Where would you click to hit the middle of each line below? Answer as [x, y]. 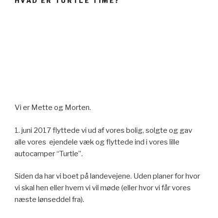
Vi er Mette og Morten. [53, 108]
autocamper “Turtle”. [49, 154]
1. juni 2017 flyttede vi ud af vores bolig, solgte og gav [103, 130]
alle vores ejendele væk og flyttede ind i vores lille [97, 142]
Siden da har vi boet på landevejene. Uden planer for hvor [107, 176]
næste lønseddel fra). [49, 200]
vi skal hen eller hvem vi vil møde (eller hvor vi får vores [103, 188]
